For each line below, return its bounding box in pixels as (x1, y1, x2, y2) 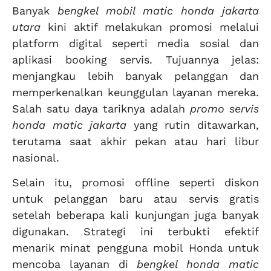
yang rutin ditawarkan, (126, 118, 260, 131)
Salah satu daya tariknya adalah (12, 102, 190, 115)
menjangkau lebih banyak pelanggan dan (12, 69, 259, 82)
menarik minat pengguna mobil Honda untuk (12, 241, 259, 254)
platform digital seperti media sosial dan (12, 36, 259, 50)
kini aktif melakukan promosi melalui (41, 20, 259, 33)
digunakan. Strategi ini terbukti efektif (12, 224, 259, 238)
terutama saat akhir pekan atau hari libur (12, 134, 259, 148)
